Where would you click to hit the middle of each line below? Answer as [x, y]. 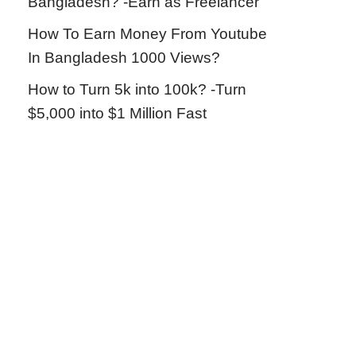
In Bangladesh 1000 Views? [124, 58]
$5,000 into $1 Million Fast [117, 113]
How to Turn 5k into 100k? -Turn [137, 89]
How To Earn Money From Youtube [147, 34]
